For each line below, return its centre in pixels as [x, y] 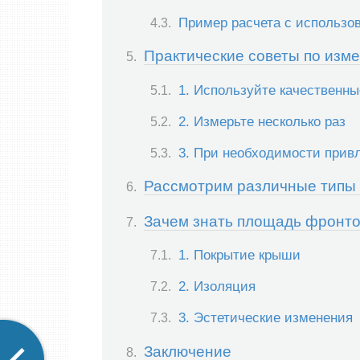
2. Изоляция [217, 286]
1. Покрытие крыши [239, 254]
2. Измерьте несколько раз [262, 121]
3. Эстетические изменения [266, 318]
